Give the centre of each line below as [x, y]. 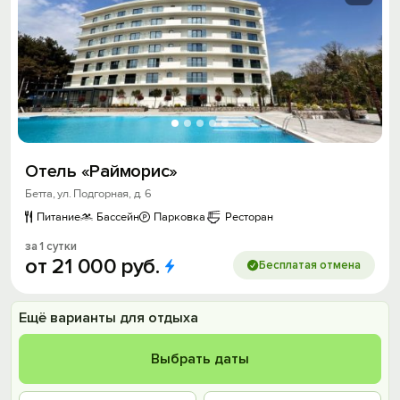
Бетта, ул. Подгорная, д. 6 [88, 194]
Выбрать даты [200, 359]
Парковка [179, 217]
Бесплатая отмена [310, 265]
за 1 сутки [51, 246]
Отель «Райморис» [102, 171]
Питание [58, 217]
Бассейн [118, 217]
